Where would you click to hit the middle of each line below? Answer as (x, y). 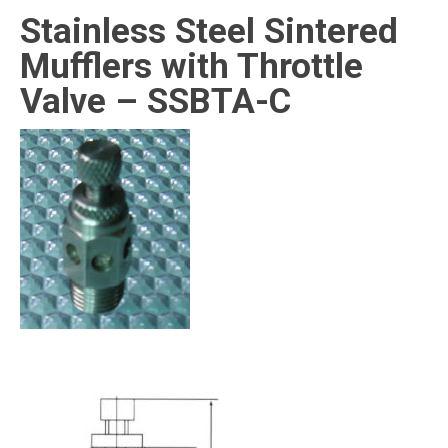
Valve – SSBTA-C (155, 101)
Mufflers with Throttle (191, 66)
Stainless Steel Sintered (209, 31)
